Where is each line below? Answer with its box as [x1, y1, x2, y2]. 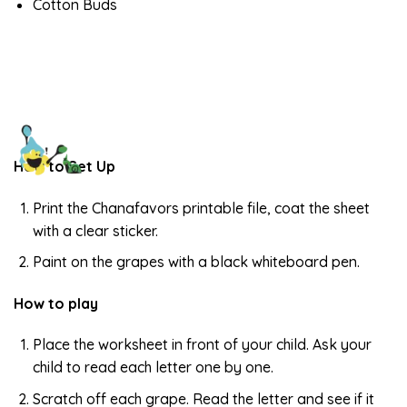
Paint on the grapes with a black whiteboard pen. [32, 253, 360, 272]
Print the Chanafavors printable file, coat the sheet [32, 198, 370, 217]
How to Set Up [14, 157, 115, 175]
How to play [14, 293, 98, 313]
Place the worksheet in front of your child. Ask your [32, 335, 372, 354]
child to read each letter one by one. [32, 358, 273, 377]
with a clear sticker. [32, 221, 158, 240]
